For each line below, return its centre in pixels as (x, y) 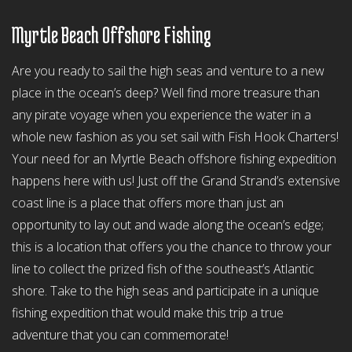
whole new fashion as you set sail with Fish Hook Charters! (175, 137)
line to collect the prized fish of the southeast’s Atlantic (163, 269)
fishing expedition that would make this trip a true (148, 313)
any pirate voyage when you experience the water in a (161, 115)
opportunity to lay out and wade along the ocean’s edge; (168, 225)
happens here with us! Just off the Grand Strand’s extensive (176, 181)
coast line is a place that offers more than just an (148, 203)
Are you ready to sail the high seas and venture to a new (168, 71)
